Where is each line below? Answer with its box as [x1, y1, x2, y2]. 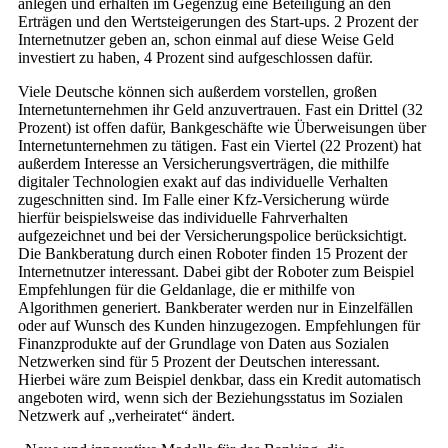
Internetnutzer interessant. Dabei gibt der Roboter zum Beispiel [18, 262, 414, 280]
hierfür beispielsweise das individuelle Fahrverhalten [18, 208, 348, 226]
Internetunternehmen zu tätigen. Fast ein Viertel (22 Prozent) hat [18, 136, 421, 154]
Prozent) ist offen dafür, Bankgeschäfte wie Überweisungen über [18, 118, 426, 136]
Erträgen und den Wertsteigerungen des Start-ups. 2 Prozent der [18, 12, 418, 30]
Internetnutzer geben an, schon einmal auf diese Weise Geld [18, 30, 394, 48]
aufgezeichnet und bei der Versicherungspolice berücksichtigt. [18, 226, 407, 244]
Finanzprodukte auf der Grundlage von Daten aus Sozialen [18, 334, 389, 352]
